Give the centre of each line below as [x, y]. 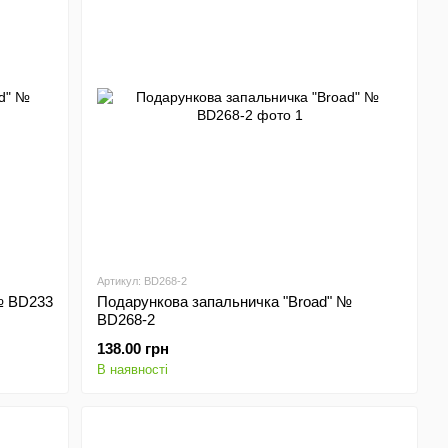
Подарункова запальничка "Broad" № [225, 301]
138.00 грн [133, 348]
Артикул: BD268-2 [142, 281]
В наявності [133, 369]
